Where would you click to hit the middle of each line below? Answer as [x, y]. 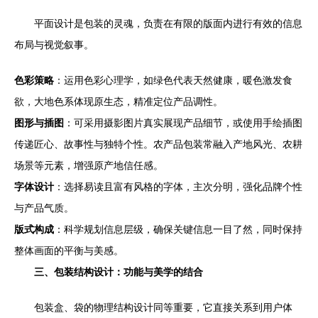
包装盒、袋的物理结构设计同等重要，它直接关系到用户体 [163, 307]
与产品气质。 [44, 208]
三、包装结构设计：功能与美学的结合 [119, 272]
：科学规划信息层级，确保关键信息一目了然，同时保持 [178, 229]
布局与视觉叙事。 [54, 45]
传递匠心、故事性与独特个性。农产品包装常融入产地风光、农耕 [158, 144]
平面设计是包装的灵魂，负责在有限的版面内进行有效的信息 [168, 23]
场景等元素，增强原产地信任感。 [89, 165]
